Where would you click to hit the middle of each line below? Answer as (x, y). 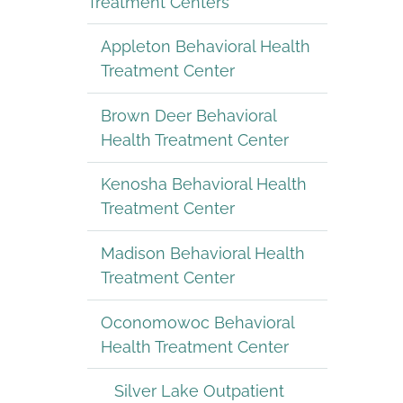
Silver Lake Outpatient (199, 391)
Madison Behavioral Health (203, 253)
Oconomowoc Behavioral (198, 322)
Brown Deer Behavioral (189, 115)
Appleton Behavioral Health (206, 47)
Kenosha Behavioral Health (204, 184)
